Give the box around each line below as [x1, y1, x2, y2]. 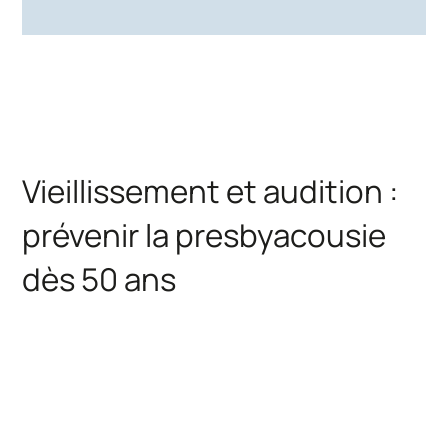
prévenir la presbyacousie [22, 213, 387, 256]
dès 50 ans [22, 257, 177, 300]
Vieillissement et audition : [22, 169, 399, 212]
